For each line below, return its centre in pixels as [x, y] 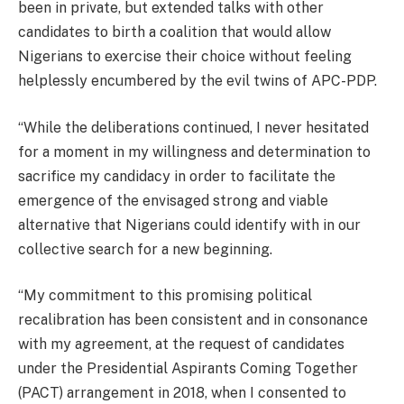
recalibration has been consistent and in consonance [193, 320]
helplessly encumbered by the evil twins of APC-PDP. [197, 81]
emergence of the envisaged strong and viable [173, 200]
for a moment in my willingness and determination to [194, 151]
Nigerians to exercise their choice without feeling [185, 57]
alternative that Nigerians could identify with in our [189, 225]
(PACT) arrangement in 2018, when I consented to [182, 393]
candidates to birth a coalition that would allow [174, 32]
